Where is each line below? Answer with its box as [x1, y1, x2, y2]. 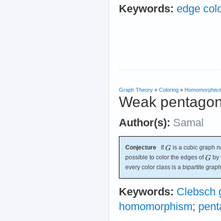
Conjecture [125, 144, 156, 151]
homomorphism [119, 200, 192, 213]
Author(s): [119, 116, 170, 129]
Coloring [159, 86, 179, 93]
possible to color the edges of [125, 153, 205, 161]
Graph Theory [119, 86, 153, 93]
